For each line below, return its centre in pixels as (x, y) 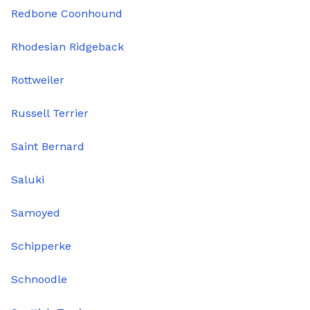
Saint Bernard (48, 147)
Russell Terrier (50, 113)
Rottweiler (38, 80)
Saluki (28, 180)
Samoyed (36, 213)
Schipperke (41, 246)
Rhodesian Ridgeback (67, 47)
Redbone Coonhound (67, 14)
